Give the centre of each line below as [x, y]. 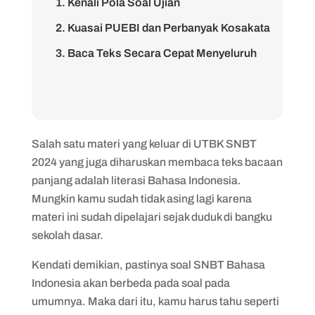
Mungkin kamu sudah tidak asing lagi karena [141, 199]
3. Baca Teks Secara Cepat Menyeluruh [156, 53]
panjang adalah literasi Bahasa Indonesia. [136, 180]
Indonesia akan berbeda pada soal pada [130, 283]
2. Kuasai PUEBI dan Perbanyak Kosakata [162, 28]
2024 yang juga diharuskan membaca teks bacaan [157, 162]
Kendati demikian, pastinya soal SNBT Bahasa [148, 265]
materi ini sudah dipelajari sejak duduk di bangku [152, 217]
